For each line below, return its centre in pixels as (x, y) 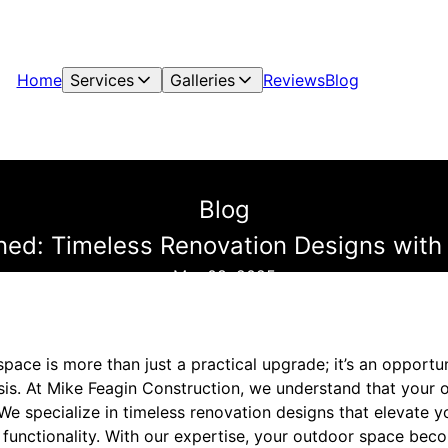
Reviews (293, 80)
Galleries (202, 80)
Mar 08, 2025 (224, 276)
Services (101, 80)
